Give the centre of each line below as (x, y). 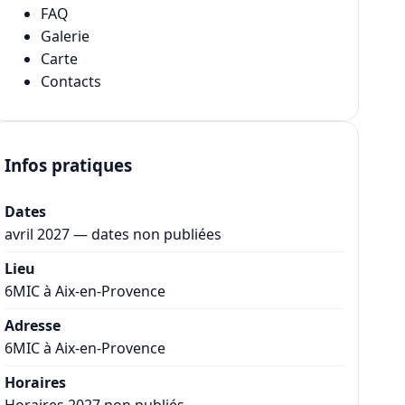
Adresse (33, 325)
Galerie (66, 37)
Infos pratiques (69, 165)
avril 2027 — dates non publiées (113, 234)
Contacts (71, 82)
